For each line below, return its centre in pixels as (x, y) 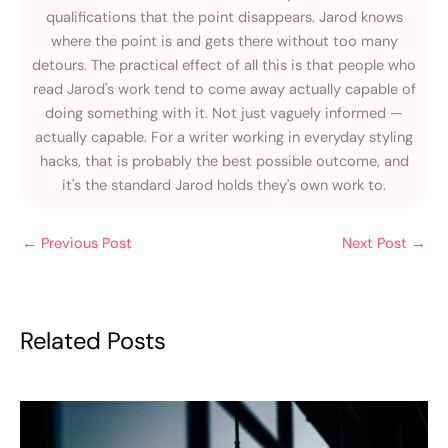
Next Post (376, 243)
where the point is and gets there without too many (224, 41)
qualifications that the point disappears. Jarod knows (224, 17)
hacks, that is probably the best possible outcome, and (224, 161)
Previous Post (84, 243)
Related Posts (93, 341)
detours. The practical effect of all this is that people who (224, 65)
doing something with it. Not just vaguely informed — (224, 113)
